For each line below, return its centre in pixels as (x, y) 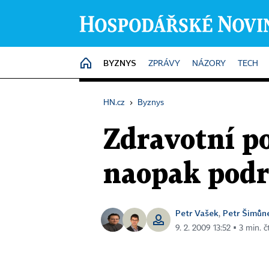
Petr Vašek (197, 213)
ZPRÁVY (164, 64)
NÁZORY (209, 64)
